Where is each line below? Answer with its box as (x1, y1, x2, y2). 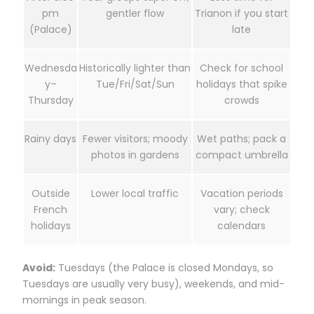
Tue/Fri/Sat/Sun (95, 76, 175, 91)
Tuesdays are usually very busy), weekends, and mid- (22, 276, 285, 291)
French (34, 202, 67, 217)
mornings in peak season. (22, 292, 146, 307)
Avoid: (22, 260, 55, 275)
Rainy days (25, 131, 76, 146)
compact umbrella (195, 147, 288, 162)
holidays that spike (196, 76, 287, 91)
